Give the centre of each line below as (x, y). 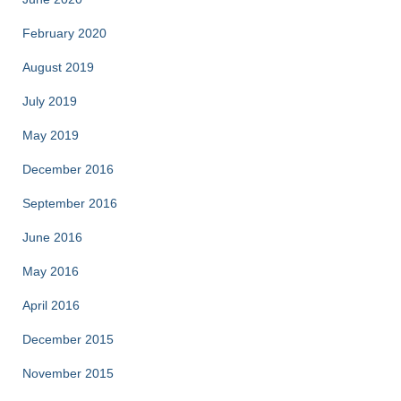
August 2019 (58, 67)
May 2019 (51, 135)
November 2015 (68, 373)
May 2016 (51, 271)
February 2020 (64, 33)
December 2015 (68, 339)
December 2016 (68, 169)
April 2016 (51, 305)
